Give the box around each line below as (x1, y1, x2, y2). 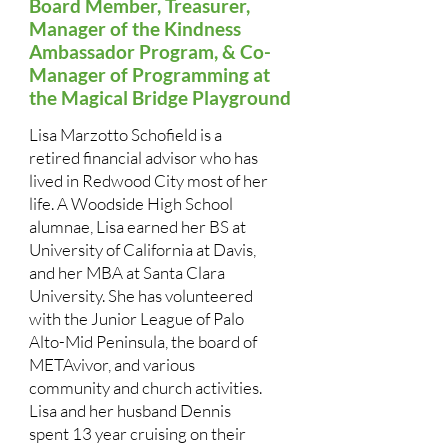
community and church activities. (28, 377, 262, 398)
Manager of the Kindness (28, 17, 241, 40)
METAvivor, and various (28, 354, 195, 375)
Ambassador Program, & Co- (28, 40, 271, 63)
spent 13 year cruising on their (28, 423, 246, 444)
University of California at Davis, (28, 239, 256, 260)
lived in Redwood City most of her (28, 170, 268, 191)
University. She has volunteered (28, 285, 253, 306)
